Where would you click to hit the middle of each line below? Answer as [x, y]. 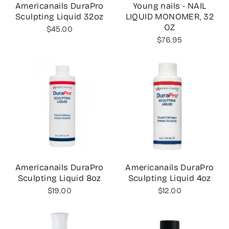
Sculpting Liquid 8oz [59, 178]
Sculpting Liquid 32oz [59, 16]
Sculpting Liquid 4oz [169, 178]
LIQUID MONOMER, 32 [169, 16]
